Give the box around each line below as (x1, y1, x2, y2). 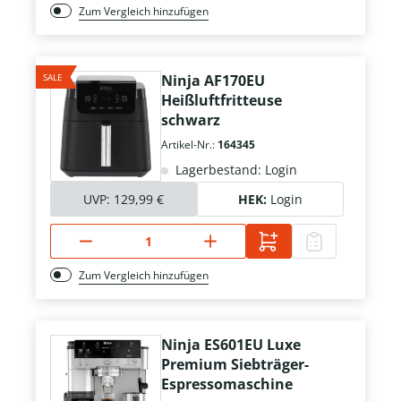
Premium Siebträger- (161, 354, 309, 375)
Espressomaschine (161, 374, 293, 395)
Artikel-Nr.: (161, 137, 218, 153)
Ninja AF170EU (161, 71, 265, 91)
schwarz (161, 110, 220, 131)
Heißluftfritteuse (161, 90, 282, 111)
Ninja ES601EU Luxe (161, 335, 301, 355)
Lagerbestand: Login (172, 161, 297, 179)
